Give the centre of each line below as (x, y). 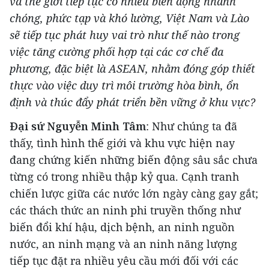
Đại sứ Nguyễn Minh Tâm (78, 126)
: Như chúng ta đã (192, 126)
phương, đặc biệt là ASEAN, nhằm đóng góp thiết (132, 68)
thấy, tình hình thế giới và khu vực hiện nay (122, 143)
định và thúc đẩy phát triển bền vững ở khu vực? (132, 102)
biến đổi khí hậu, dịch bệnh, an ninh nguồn (122, 227)
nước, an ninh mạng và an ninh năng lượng (123, 244)
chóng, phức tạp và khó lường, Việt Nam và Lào (129, 18)
